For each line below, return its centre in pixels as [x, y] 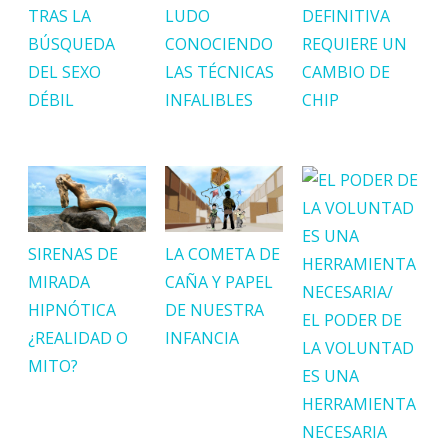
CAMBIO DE [346, 71]
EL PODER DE [352, 319]
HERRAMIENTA [359, 403]
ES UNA [331, 375]
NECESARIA [345, 431]
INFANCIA [202, 338]
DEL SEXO [64, 71]
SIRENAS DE [73, 254]
